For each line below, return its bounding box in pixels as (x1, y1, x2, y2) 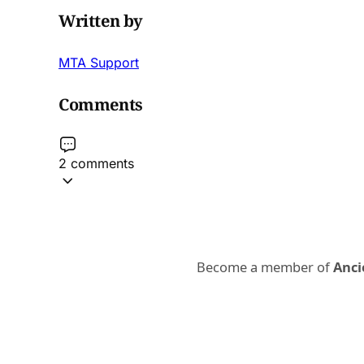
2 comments (58, 154, 134, 171)
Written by (58, 9, 143, 32)
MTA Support (58, 54, 139, 71)
